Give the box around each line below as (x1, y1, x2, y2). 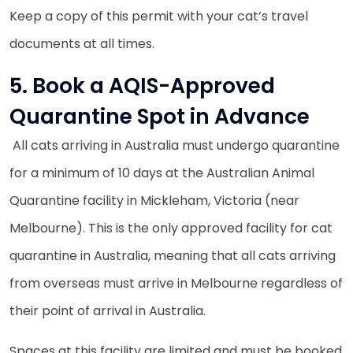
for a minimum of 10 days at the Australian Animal (9, 163, 314, 182)
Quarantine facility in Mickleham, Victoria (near (9, 191, 299, 210)
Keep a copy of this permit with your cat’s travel (9, 6, 308, 25)
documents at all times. (9, 34, 154, 53)
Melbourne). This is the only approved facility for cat (9, 218, 333, 237)
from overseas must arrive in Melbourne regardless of (9, 273, 343, 292)
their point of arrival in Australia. (9, 301, 206, 320)
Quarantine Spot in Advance (9, 101, 310, 131)
